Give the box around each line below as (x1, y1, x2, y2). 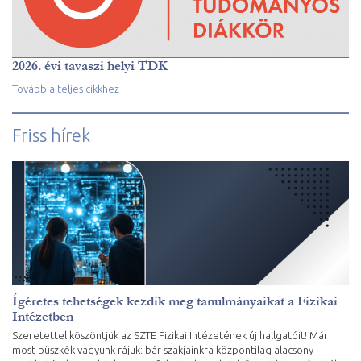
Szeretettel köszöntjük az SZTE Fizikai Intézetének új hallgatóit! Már (12, 329, 328, 341)
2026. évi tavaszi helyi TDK (12, 58, 168, 74)
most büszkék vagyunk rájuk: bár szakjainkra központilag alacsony (12, 343, 313, 355)
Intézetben (12, 308, 73, 324)
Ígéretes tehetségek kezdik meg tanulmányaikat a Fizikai (12, 293, 338, 309)
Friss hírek (12, 125, 90, 146)
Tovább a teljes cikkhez (12, 83, 119, 95)
